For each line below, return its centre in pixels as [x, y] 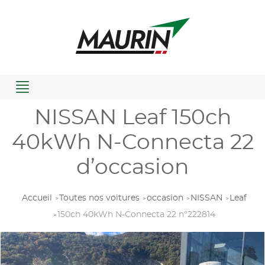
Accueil [37, 198]
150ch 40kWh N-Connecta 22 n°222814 [136, 215]
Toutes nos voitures [99, 198]
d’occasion [132, 167]
